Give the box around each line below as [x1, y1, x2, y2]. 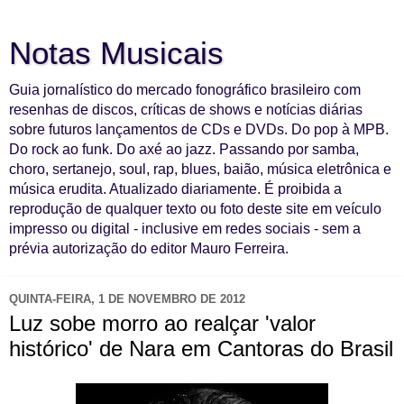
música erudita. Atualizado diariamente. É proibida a [9, 181, 342, 197]
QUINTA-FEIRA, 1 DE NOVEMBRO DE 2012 [9, 291, 245, 306]
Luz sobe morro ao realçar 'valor [9, 311, 316, 335]
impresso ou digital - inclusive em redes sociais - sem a [9, 221, 361, 236]
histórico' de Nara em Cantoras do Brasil [9, 336, 393, 361]
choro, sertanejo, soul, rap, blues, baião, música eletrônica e [9, 161, 391, 177]
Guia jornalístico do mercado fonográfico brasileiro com [9, 82, 361, 97]
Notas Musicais [9, 36, 224, 70]
